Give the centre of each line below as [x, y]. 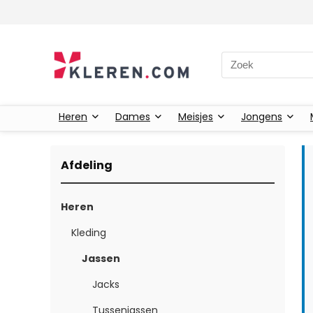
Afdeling [87, 165]
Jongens [262, 116]
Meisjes [196, 116]
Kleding [89, 232]
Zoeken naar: [254, 59]
